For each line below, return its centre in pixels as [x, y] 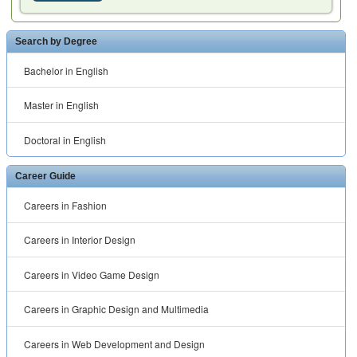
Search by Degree [56, 41]
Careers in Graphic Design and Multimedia [117, 309]
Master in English [62, 105]
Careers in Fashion [66, 205]
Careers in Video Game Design [92, 274]
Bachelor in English [67, 70]
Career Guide [45, 177]
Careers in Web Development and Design [115, 343]
